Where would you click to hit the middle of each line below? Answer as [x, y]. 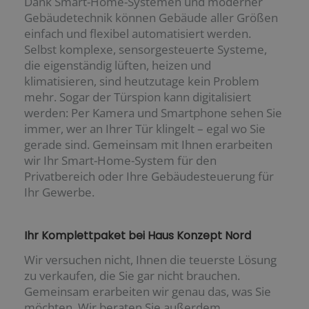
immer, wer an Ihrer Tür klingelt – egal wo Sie [145, 128]
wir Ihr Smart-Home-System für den [120, 160]
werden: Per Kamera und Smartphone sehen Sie [153, 112]
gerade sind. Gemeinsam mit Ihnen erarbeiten [148, 144]
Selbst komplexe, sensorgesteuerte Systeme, [146, 49]
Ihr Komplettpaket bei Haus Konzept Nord [138, 235]
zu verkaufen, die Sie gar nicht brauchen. [132, 275]
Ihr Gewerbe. [59, 192]
